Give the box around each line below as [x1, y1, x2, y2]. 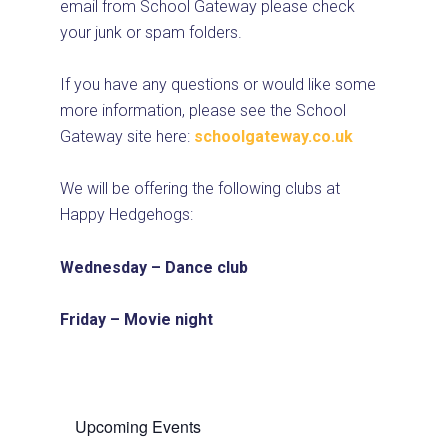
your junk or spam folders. [60, 22, 242, 42]
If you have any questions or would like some [60, 75, 376, 95]
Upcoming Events [75, 414, 201, 438]
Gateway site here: [60, 127, 194, 147]
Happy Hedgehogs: [60, 205, 193, 225]
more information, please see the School [60, 101, 346, 121]
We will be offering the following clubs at [60, 179, 340, 199]
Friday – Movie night [60, 310, 213, 330]
